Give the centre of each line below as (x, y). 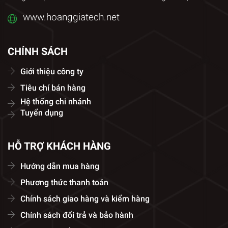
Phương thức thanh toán (64, 182)
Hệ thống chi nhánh (56, 101)
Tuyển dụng (42, 112)
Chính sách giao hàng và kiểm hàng (85, 198)
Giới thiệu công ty (52, 71)
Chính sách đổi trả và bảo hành (77, 215)
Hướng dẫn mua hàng (60, 166)
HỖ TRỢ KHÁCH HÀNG (59, 146)
